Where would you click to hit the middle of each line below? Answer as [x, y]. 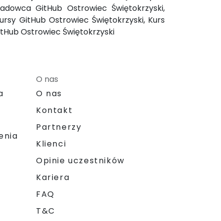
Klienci [51, 144]
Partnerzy [59, 127]
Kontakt [55, 110]
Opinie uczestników [80, 160]
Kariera [53, 177]
